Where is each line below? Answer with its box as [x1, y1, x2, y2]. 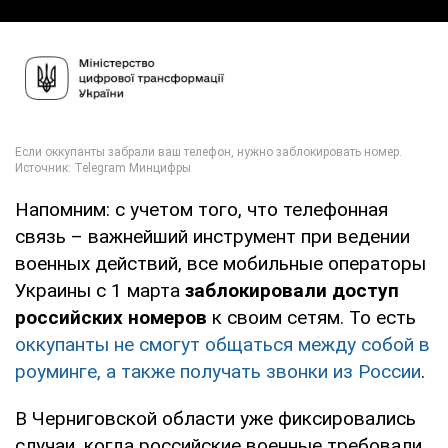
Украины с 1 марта [15, 278, 185, 302]
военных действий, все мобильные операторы [15, 251, 426, 275]
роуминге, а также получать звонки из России [15, 359, 421, 383]
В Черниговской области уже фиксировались [15, 406, 416, 430]
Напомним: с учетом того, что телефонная [15, 197, 388, 221]
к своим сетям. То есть [207, 305, 416, 329]
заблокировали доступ [185, 278, 399, 302]
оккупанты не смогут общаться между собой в [15, 332, 430, 356]
